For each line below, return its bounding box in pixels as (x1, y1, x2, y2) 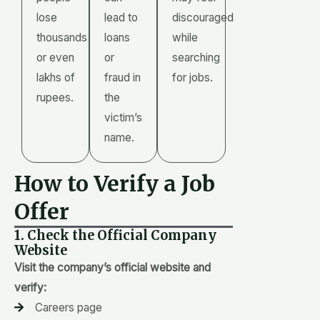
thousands (36, 30, 87, 44)
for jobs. (172, 70, 214, 84)
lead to (104, 10, 139, 24)
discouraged (172, 10, 234, 24)
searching (172, 50, 221, 64)
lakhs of (36, 70, 75, 84)
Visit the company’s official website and (14, 260, 211, 274)
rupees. (36, 90, 74, 104)
